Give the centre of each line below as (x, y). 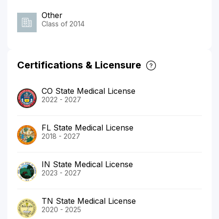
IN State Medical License (87, 164)
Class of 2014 (63, 23)
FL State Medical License (88, 127)
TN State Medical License (89, 201)
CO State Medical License (88, 91)
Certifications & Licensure (79, 65)
